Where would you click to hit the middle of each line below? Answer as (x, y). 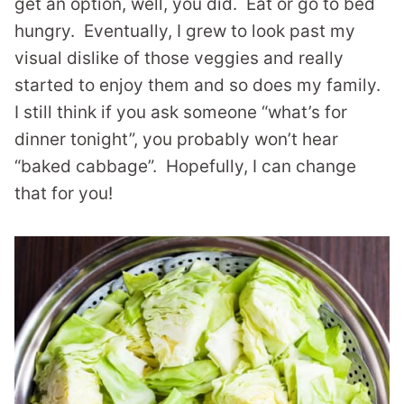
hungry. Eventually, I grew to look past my (185, 31)
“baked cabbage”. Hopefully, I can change (185, 166)
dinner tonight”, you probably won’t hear (176, 139)
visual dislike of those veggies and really (179, 58)
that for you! (64, 193)
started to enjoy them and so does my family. (200, 85)
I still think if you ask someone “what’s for (181, 112)
